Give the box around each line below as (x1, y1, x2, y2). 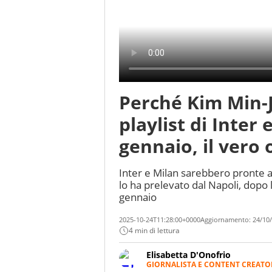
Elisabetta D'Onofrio (146, 249, 231, 261)
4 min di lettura (129, 225, 180, 236)
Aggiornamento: (200, 215, 253, 225)
